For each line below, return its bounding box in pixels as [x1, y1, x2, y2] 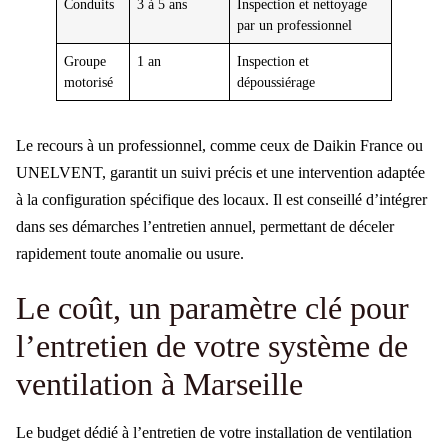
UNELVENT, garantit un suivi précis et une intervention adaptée [16, 163, 425, 181]
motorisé [64, 73, 114, 90]
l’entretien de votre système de [16, 328, 408, 365]
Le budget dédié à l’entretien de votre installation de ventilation [16, 424, 412, 442]
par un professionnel [237, 16, 353, 33]
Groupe [64, 52, 107, 69]
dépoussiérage [237, 73, 316, 90]
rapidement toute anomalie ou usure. [16, 244, 244, 262]
